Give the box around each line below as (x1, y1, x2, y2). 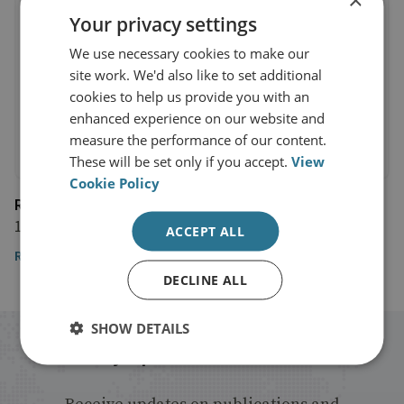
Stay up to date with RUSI (82, 340, 322, 369)
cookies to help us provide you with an (69, 87, 310, 106)
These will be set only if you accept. (69, 151, 292, 170)
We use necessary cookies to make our (69, 43, 310, 62)
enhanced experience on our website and (69, 108, 326, 127)
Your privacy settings (69, 11, 258, 37)
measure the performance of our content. (69, 130, 327, 149)
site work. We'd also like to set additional (69, 65, 323, 84)
